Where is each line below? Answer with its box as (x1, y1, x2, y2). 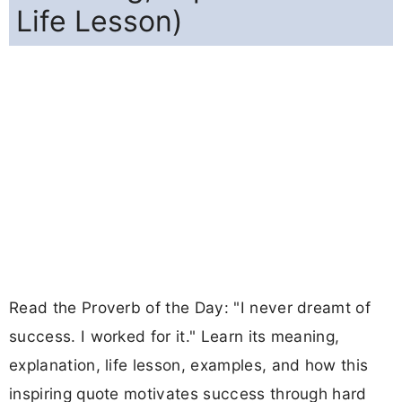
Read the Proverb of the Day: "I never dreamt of (9, 298, 371, 318)
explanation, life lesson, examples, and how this (9, 355, 369, 375)
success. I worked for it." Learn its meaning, (9, 327, 340, 346)
